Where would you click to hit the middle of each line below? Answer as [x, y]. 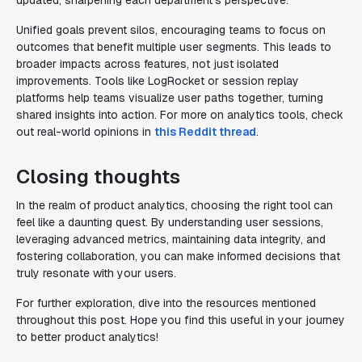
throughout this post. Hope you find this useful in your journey [181, 320]
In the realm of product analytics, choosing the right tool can [175, 205]
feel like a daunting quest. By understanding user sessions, [170, 222]
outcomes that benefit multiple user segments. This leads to [174, 47]
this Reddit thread [205, 132]
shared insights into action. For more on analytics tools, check [180, 115]
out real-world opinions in [85, 132]
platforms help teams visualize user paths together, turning [170, 98]
